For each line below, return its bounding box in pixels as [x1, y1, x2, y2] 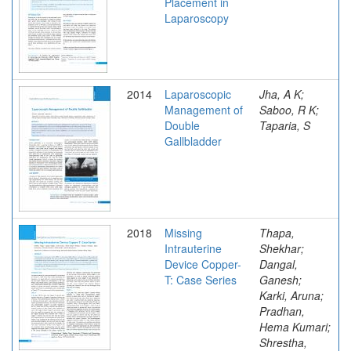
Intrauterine [165, 240, 222, 256]
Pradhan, [259, 302, 305, 319]
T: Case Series [165, 271, 237, 288]
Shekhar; [259, 240, 304, 256]
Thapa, [259, 224, 295, 241]
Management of [165, 101, 243, 118]
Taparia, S [259, 117, 310, 133]
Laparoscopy [165, 9, 229, 26]
